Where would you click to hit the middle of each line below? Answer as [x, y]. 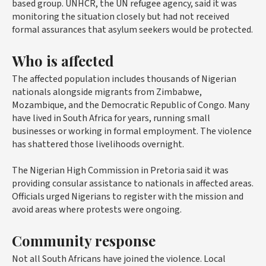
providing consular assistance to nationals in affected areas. [133, 184]
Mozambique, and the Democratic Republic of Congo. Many [131, 105]
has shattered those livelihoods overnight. [98, 145]
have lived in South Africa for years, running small [111, 118]
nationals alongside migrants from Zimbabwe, [107, 92]
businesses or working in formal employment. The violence [132, 132]
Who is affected [63, 61]
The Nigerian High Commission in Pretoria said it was [120, 171]
